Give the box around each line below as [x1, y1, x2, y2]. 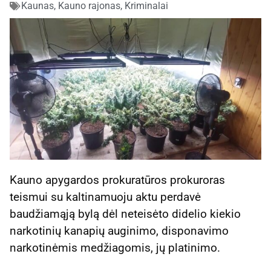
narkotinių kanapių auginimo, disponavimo [10, 224, 229, 238]
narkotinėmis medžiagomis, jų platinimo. [10, 241, 220, 255]
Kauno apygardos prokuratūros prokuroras [10, 173, 225, 188]
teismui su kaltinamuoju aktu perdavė [10, 190, 201, 204]
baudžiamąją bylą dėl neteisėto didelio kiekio [10, 207, 241, 221]
